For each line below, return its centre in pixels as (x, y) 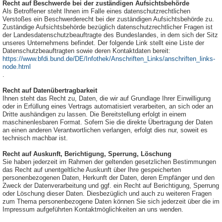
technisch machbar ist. (35, 138)
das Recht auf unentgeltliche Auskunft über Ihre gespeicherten (92, 170)
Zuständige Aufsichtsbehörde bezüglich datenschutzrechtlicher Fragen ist (108, 27)
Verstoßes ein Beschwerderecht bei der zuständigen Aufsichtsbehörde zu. (108, 19)
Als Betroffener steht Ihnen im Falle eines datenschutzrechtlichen (96, 11)
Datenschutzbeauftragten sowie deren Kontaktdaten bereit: (86, 51)
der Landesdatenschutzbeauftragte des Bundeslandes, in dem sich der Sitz (110, 35)
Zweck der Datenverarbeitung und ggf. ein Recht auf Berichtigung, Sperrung (111, 186)
